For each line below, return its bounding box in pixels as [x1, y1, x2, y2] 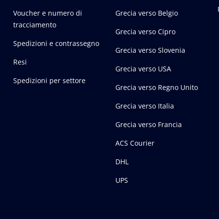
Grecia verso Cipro [115, 27, 175, 37]
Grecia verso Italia [115, 101, 174, 111]
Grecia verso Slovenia [115, 45, 185, 55]
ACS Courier [115, 138, 154, 148]
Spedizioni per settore [13, 76, 86, 86]
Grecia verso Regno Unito [115, 83, 198, 92]
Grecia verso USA [115, 64, 171, 74]
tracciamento [13, 20, 56, 30]
